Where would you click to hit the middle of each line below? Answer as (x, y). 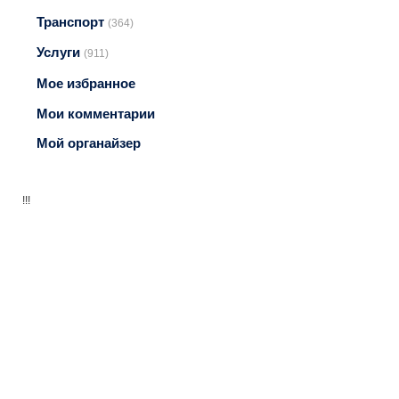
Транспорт (72, 21)
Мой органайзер (89, 143)
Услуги (60, 53)
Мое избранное (86, 83)
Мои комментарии (96, 113)
